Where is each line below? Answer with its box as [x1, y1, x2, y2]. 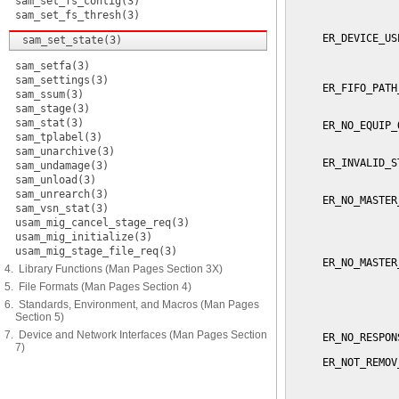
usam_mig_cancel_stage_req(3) [15, 216, 190, 229]
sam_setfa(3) [15, 60, 90, 72]
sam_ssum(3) [15, 88, 84, 101]
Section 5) [15, 311, 64, 323]
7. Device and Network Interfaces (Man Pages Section [4, 329, 267, 341]
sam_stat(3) [15, 117, 84, 129]
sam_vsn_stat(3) [15, 202, 109, 215]
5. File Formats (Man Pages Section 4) [4, 281, 191, 293]
